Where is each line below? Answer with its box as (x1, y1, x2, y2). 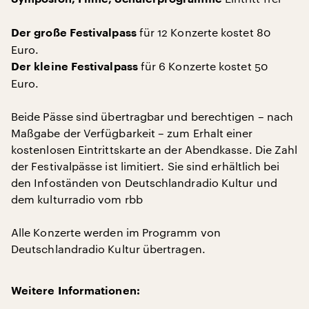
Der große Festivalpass (11, 28, 137, 39)
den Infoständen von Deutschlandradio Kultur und (11, 176, 277, 189)
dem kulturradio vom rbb (11, 192, 143, 206)
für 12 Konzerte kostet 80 (136, 26, 270, 39)
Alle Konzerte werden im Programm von (11, 226, 221, 239)
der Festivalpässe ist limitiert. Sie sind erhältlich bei (11, 159, 280, 172)
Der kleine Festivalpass (11, 61, 138, 72)
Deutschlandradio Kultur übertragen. (11, 242, 206, 255)
